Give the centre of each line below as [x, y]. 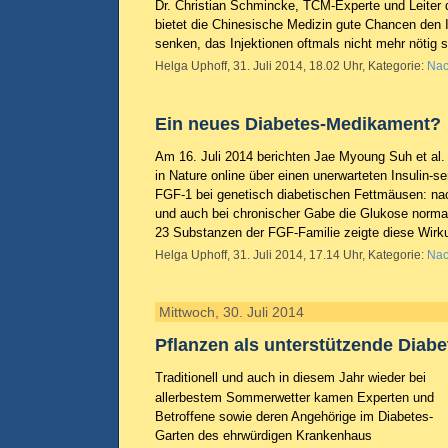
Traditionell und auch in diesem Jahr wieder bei [290, 377]
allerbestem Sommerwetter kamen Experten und [294, 397]
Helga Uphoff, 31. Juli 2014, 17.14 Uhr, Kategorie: [291, 255]
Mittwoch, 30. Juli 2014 [231, 312]
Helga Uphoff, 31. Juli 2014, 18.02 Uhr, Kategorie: [291, 66]
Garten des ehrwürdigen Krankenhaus [263, 435]
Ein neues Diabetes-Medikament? [298, 123]
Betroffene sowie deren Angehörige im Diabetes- [294, 416]
